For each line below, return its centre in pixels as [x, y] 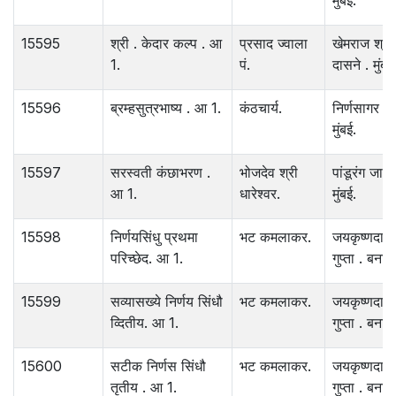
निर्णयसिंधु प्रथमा [154, 237]
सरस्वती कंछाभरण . [160, 173]
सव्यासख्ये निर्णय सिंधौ [167, 302]
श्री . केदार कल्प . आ [166, 44]
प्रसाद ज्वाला [274, 44]
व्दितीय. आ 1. [145, 323]
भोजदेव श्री [269, 173]
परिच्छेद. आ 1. [147, 259]
